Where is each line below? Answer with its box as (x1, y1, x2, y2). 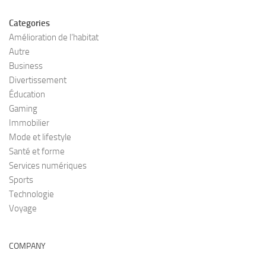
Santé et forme (9, 146, 65, 157)
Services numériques (9, 160, 87, 172)
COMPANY (9, 241, 46, 252)
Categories (9, 18, 50, 29)
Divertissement (9, 75, 66, 86)
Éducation (9, 89, 45, 100)
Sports (9, 175, 33, 186)
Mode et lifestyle (9, 132, 71, 143)
